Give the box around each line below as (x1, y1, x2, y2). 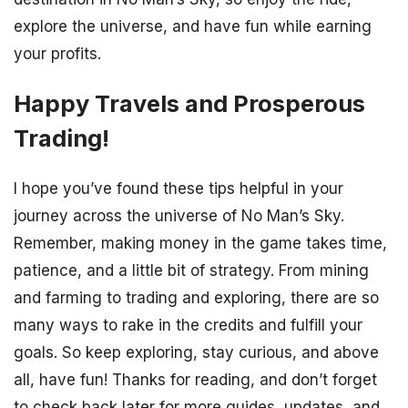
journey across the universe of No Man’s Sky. (14, 207, 344, 226)
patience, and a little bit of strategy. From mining (14, 261, 369, 280)
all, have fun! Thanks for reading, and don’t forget (14, 371, 377, 390)
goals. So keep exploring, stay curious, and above (14, 343, 379, 362)
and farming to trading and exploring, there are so (14, 289, 379, 308)
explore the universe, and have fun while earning (14, 16, 372, 36)
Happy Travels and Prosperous (14, 89, 365, 118)
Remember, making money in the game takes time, (14, 234, 387, 253)
